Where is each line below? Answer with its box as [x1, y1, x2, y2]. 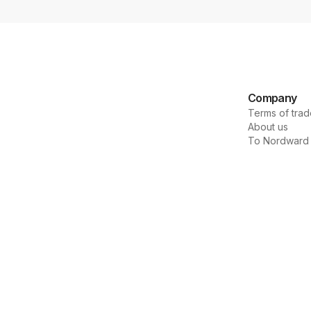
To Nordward [248, 135, 309, 147]
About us [248, 121, 288, 133]
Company [248, 91, 297, 106]
